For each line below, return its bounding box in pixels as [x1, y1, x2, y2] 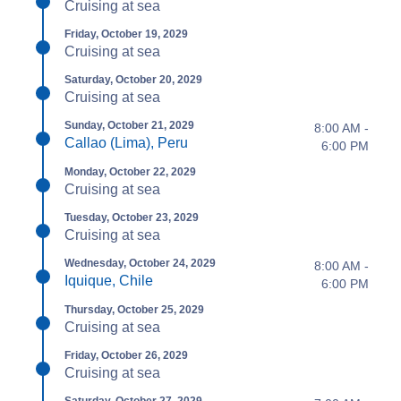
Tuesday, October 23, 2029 [64, 211, 199, 224]
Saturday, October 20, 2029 [64, 73, 202, 86]
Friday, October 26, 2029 [64, 349, 188, 362]
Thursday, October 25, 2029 [64, 303, 204, 316]
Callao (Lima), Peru [64, 135, 188, 150]
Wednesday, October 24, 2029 [64, 257, 216, 269]
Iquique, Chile [64, 273, 153, 288]
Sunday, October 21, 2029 [64, 119, 194, 132]
